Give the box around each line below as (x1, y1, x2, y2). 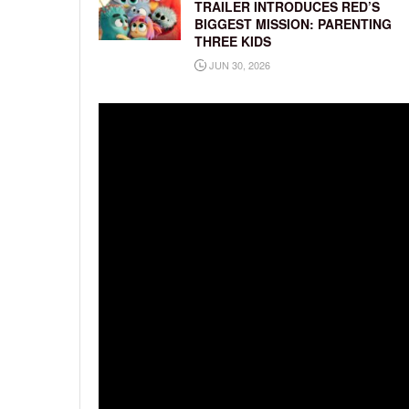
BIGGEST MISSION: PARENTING (194, 15, 392, 34)
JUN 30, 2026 (206, 58, 270, 73)
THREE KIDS (194, 32, 271, 51)
